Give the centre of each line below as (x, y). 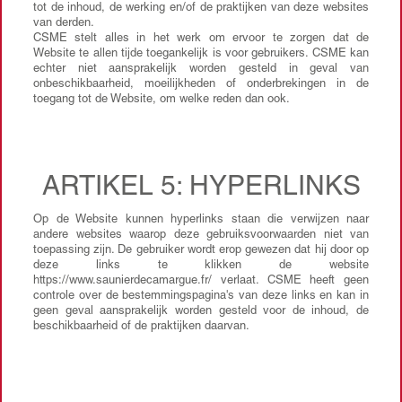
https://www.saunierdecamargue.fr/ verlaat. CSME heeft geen (201, 281)
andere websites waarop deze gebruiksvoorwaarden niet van (201, 236)
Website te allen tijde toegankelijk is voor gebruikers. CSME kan (201, 54)
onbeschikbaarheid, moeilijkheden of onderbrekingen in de (201, 85)
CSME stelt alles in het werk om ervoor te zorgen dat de (201, 39)
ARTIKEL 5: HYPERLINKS (201, 188)
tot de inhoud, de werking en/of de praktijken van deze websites (201, 9)
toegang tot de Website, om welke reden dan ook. (162, 100)
